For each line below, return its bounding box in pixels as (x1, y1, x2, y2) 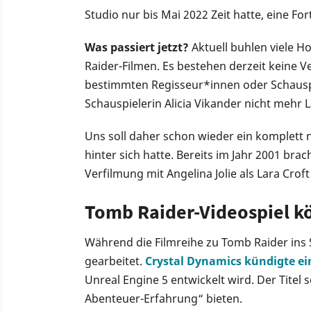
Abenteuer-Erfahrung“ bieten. (85, 290, 242, 306)
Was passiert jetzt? (85, 39, 189, 55)
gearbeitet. (85, 253, 145, 269)
